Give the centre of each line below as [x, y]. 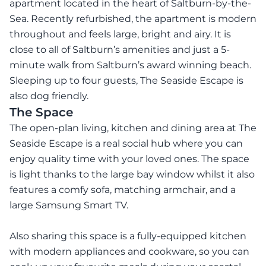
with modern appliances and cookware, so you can [129, 252]
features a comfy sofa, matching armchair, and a [123, 190]
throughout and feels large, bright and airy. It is [120, 34]
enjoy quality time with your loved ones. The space [129, 159]
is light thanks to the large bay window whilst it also [132, 175]
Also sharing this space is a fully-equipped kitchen [128, 236]
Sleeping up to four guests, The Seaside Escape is [126, 81]
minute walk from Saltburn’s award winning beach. [130, 65]
